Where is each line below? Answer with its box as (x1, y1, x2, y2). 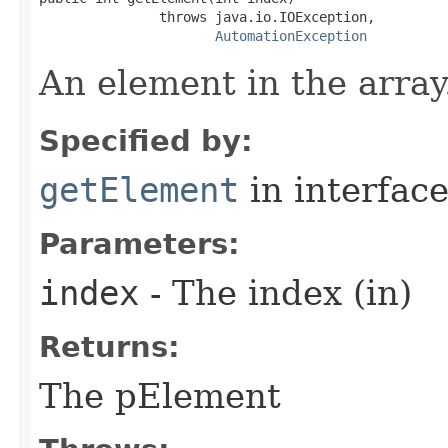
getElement (39, 169, 239, 210)
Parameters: (39, 226, 240, 261)
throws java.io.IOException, (39, 8, 375, 25)
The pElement (39, 375, 281, 416)
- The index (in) (139, 272, 412, 313)
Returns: (39, 329, 180, 364)
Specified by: (39, 123, 253, 158)
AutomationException (215, 27, 367, 44)
